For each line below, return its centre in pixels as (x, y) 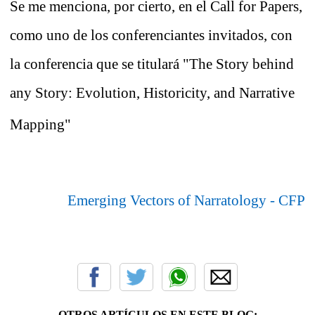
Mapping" (40, 125)
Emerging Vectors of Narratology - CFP (186, 201)
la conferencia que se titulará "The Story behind (152, 64)
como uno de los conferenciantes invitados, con (151, 36)
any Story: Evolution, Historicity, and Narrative (152, 93)
